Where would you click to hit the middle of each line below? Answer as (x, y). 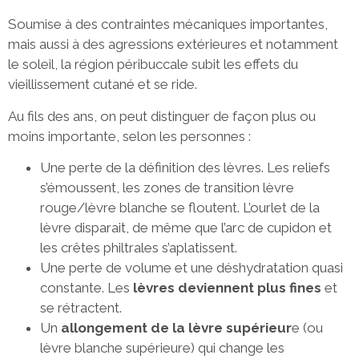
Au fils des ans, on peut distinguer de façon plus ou (162, 116)
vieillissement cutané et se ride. (103, 85)
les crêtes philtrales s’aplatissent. (139, 248)
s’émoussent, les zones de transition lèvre (167, 188)
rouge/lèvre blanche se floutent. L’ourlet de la (180, 208)
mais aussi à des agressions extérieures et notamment (173, 44)
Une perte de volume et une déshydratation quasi (192, 268)
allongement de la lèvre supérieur (176, 328)
